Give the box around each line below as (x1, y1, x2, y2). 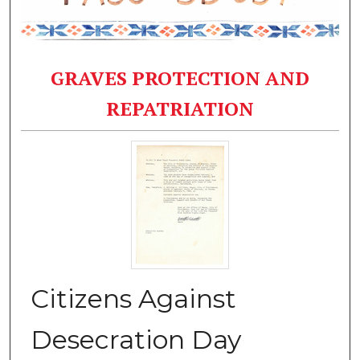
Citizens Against (31, 282, 236, 314)
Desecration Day (31, 323, 241, 355)
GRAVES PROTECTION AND (50, 65, 309, 92)
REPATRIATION (105, 96, 254, 122)
